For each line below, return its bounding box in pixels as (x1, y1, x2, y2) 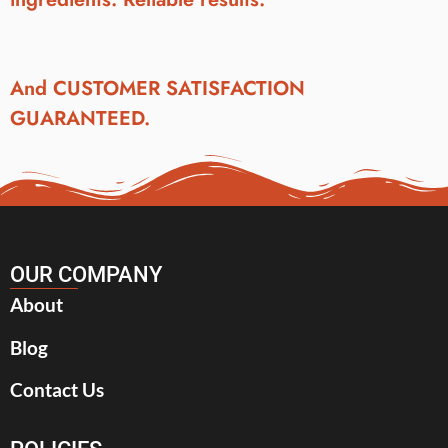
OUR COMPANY (10, 262, 162, 288)
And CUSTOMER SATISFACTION (10, 73, 305, 103)
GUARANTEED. (10, 103, 150, 133)
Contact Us (10, 378, 104, 402)
